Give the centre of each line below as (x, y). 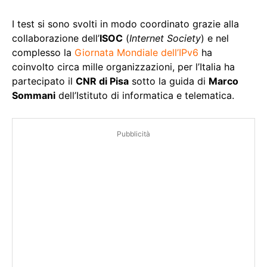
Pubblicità (133, 134)
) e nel (215, 38)
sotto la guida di (169, 81)
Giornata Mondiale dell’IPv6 (136, 53)
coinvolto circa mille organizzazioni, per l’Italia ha (123, 67)
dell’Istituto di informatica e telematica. (145, 96)
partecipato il (44, 81)
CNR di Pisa (102, 81)
